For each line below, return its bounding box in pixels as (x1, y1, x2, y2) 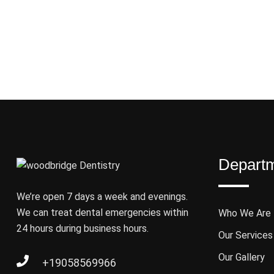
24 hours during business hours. (17, 223, 149, 235)
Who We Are (218, 207, 271, 220)
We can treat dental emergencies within (17, 207, 188, 219)
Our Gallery (218, 251, 265, 264)
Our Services (218, 229, 273, 242)
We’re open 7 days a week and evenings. (17, 191, 188, 203)
